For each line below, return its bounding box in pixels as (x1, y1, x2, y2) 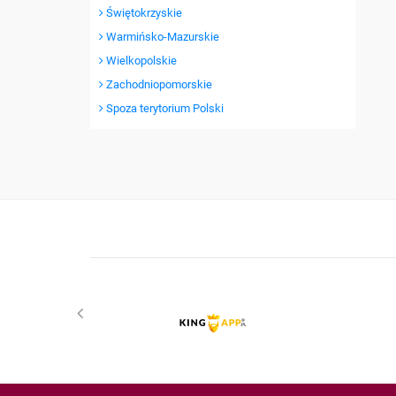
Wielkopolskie (103, 54, 177, 67)
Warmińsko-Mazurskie (103, 30, 219, 43)
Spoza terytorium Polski (103, 102, 224, 115)
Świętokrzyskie (103, 6, 182, 19)
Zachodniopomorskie (103, 78, 212, 91)
